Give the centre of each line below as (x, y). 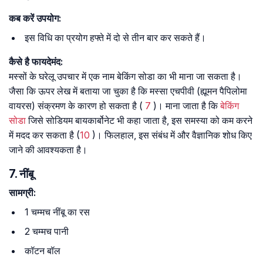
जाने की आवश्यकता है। (48, 150)
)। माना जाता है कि (186, 106)
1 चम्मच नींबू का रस (57, 212)
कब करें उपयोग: (35, 18)
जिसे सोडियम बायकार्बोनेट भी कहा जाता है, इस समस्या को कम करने (139, 121)
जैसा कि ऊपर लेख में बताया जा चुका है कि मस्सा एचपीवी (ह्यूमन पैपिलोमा (128, 91)
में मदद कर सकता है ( (44, 135)
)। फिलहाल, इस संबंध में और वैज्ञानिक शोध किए (171, 135)
